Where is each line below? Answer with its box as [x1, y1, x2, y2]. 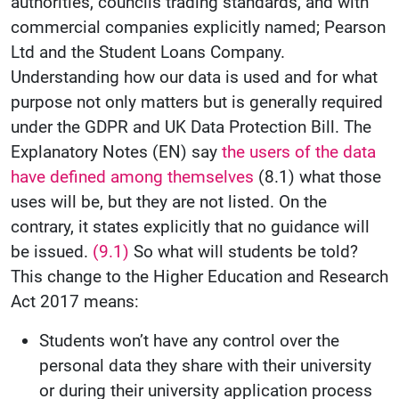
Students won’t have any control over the [39, 330, 339, 352]
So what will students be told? [134, 241, 358, 263]
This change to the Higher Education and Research [11, 266, 388, 288]
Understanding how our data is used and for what [11, 67, 378, 88]
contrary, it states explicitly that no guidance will [11, 216, 370, 238]
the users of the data [222, 142, 376, 163]
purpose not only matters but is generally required [11, 92, 383, 113]
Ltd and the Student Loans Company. [11, 42, 285, 63]
